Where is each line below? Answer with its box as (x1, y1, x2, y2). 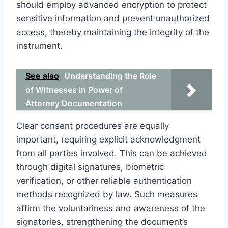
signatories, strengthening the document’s (16, 216, 188, 227)
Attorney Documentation (25, 98, 122, 108)
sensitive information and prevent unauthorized (16, 13, 210, 23)
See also (25, 70, 59, 81)
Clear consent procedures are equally (16, 120, 169, 131)
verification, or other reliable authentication (16, 175, 192, 186)
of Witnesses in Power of (25, 84, 123, 95)
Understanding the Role (64, 70, 156, 81)
